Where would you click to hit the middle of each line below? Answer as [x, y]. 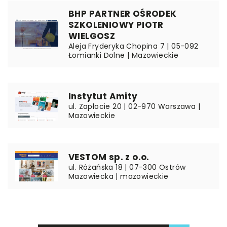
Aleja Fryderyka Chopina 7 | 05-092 [134, 46]
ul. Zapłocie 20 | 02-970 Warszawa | [134, 106]
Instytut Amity [103, 96]
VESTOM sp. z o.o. [109, 157]
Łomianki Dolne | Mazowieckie [124, 55]
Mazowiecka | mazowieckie [119, 176]
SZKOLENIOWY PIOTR [116, 25]
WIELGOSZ [92, 36]
